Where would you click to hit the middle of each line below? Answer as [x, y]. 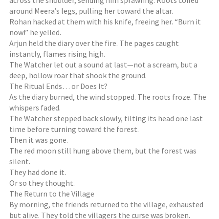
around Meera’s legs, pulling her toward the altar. [91, 11]
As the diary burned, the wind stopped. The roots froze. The [108, 97]
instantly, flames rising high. [57, 54]
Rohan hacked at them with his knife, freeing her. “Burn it [105, 22]
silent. [20, 161]
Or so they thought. [42, 183]
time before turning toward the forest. [74, 129]
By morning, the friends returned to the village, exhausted [107, 204]
